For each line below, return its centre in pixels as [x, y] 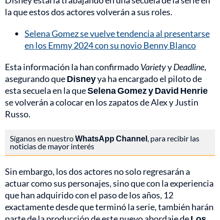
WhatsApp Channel [111, 138]
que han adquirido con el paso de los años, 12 [89, 195]
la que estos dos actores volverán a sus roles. [89, 12]
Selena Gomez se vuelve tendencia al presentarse [117, 34]
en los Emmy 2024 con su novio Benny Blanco [110, 45]
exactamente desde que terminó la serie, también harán [109, 207]
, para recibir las [173, 138]
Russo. [18, 114]
